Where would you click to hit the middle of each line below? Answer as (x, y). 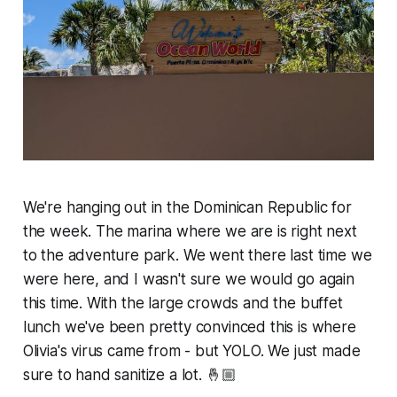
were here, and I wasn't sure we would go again (188, 279)
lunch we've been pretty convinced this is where (189, 327)
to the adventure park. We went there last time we (197, 255)
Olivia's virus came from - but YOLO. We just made (191, 350)
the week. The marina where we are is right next (190, 231)
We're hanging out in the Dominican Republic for (187, 207)
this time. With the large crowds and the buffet (183, 303)
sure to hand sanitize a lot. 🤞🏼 (129, 374)
